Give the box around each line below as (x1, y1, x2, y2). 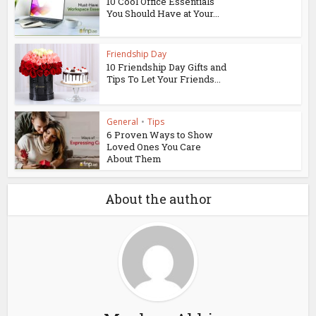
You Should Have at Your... (107, 6, 220, 20)
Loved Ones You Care (107, 140, 202, 153)
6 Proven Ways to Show (107, 128, 214, 141)
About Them (107, 152, 162, 165)
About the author (104, 190, 212, 207)
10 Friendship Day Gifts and (107, 60, 227, 73)
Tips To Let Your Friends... (107, 72, 221, 85)
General (107, 115, 139, 128)
